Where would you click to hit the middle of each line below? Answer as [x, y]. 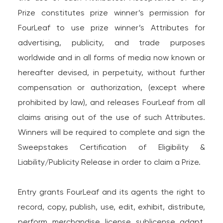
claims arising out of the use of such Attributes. [111, 117]
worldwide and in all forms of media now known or [111, 57]
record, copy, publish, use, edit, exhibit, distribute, [111, 207]
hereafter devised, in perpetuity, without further [111, 72]
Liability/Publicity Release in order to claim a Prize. [109, 162]
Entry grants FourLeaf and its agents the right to [111, 192]
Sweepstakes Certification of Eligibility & [111, 147]
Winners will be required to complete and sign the [111, 132]
